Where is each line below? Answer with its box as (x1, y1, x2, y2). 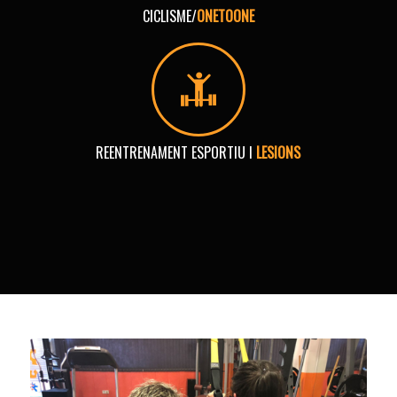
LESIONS (256, 142, 301, 164)
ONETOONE (196, 5, 254, 27)
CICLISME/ (142, 5, 197, 27)
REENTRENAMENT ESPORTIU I (96, 142, 257, 164)
